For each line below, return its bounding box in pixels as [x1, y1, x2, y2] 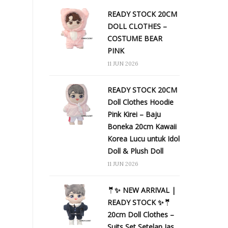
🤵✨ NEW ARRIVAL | [107, 185, 176, 195]
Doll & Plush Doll [107, 146, 163, 156]
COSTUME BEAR [107, 33, 162, 43]
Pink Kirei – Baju [107, 109, 161, 119]
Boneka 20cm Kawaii [107, 121, 177, 131]
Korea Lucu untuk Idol [107, 133, 180, 144]
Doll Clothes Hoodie [107, 97, 174, 107]
